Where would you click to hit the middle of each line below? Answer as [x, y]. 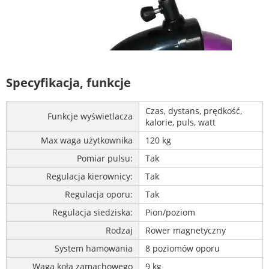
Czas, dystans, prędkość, [194, 110]
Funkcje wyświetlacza [90, 116]
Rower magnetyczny [186, 230]
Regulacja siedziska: [92, 212]
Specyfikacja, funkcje [68, 83]
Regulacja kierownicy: [89, 176]
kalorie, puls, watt [180, 122]
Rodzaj [119, 230]
